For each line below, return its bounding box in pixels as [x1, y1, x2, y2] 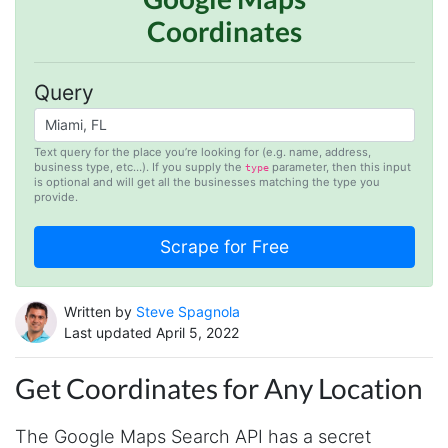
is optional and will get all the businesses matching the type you [33, 175, 380, 189]
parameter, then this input [268, 160, 411, 174]
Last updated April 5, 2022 [64, 323, 239, 341]
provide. [33, 190, 78, 204]
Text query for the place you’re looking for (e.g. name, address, [33, 145, 371, 159]
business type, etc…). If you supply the [33, 160, 245, 174]
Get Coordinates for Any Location [15, 370, 423, 405]
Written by [64, 302, 136, 320]
